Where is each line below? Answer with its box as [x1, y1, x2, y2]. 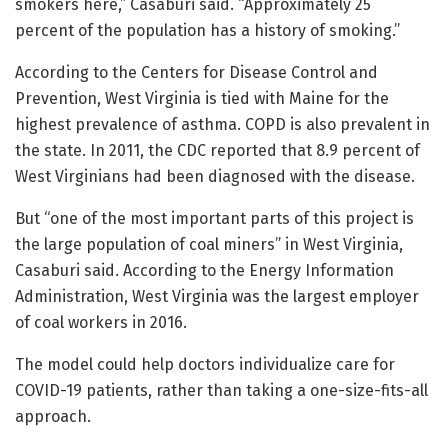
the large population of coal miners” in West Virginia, [15, 235, 403, 255]
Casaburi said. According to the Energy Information [15, 261, 394, 281]
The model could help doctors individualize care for [15, 355, 395, 375]
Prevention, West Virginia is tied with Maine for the [15, 89, 389, 109]
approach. [15, 407, 91, 427]
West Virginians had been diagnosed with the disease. [15, 167, 415, 187]
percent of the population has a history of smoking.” [15, 21, 400, 41]
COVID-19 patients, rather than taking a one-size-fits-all [15, 381, 428, 401]
